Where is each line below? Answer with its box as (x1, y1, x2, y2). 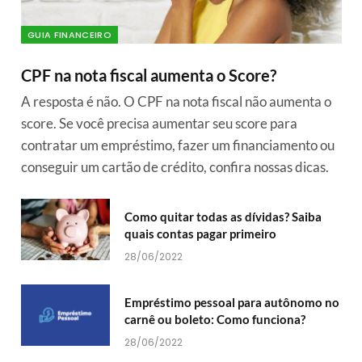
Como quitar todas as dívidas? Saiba (124, 208, 322, 224)
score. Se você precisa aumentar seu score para (21, 114, 297, 132)
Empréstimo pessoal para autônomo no (124, 294, 339, 309)
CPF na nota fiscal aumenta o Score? (21, 65, 276, 85)
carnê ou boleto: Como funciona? (124, 311, 305, 326)
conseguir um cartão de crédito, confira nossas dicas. (21, 158, 329, 175)
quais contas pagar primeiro (124, 225, 276, 241)
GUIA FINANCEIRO (27, 27, 112, 41)
